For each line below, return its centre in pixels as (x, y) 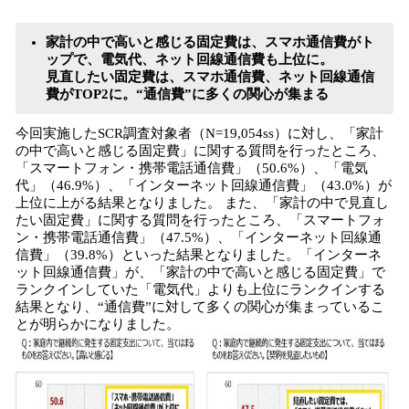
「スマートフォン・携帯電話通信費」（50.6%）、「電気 (192, 168)
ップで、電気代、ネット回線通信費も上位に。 (189, 59)
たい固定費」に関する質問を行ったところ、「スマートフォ (200, 220)
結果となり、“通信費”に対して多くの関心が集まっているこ (200, 307)
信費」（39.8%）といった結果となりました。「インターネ (199, 255)
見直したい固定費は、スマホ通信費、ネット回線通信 (210, 77)
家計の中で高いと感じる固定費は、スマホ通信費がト (210, 42)
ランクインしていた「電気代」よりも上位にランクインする (200, 289)
